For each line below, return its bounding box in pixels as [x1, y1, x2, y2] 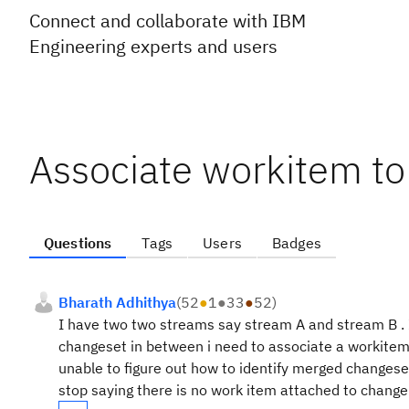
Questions [44, 234, 112, 252]
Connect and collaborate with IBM [29, 8, 306, 33]
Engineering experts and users [29, 34, 278, 58]
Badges [271, 234, 321, 252]
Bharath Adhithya [58, 293, 176, 311]
